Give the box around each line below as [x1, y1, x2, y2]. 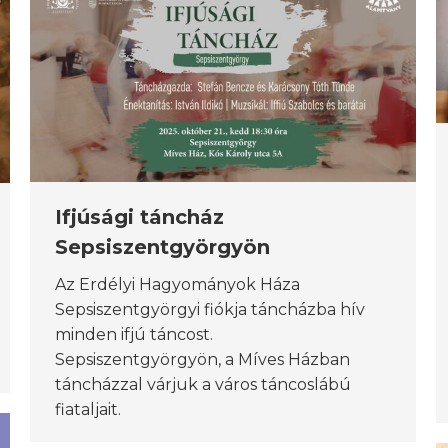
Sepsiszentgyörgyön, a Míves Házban [55, 349, 350, 369]
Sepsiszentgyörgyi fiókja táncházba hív [55, 299, 365, 319]
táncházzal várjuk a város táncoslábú [55, 374, 351, 394]
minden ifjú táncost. [55, 324, 213, 344]
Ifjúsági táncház [55, 204, 224, 229]
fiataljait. [55, 399, 121, 419]
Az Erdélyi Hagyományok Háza [55, 274, 300, 294]
